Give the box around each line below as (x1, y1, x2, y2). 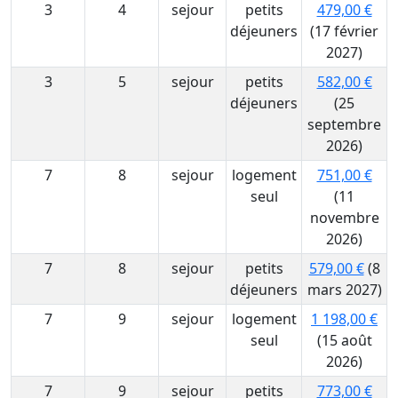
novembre (309, 208, 379, 227)
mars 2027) (306, 280, 382, 299)
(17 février (310, 21, 378, 41)
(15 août (316, 330, 372, 350)
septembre (307, 115, 381, 134)
